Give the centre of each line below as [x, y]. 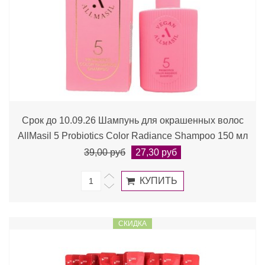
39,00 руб [105, 152]
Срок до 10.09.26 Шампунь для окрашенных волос [132, 120]
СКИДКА [132, 224]
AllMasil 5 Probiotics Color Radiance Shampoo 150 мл [132, 136]
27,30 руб [156, 152]
